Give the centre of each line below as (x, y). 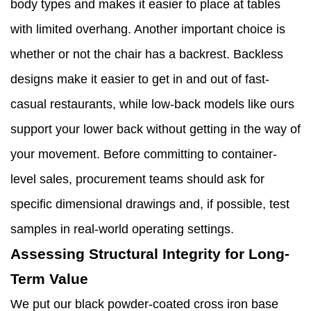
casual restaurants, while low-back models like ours (152, 104)
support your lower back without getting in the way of (155, 129)
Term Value (49, 279)
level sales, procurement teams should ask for (137, 179)
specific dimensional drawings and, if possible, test (150, 204)
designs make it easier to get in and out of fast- (140, 79)
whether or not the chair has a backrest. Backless (147, 54)
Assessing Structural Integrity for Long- (150, 254)
